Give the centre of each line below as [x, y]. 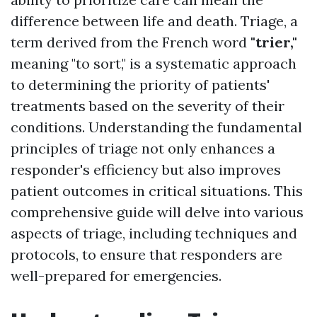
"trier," [274, 42]
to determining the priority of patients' [140, 85]
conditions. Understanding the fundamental [156, 127]
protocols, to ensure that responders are [146, 254]
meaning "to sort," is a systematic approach [154, 63]
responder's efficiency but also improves [146, 169]
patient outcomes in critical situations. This [157, 191]
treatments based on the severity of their [148, 106]
